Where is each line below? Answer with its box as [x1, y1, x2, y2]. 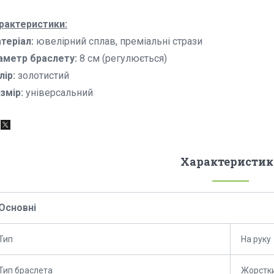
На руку [241, 234, 271, 245]
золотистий [15, 70, 69, 82]
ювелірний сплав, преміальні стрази [34, 35, 202, 48]
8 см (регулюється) [77, 53, 167, 65]
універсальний [23, 87, 93, 99]
